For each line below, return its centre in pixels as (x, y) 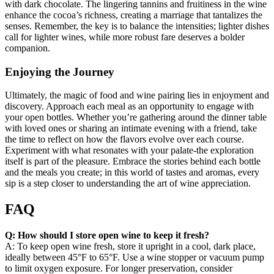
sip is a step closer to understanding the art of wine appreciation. (128, 183)
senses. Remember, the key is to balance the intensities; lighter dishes (137, 26)
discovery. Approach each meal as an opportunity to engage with (129, 106)
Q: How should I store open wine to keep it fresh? (107, 235)
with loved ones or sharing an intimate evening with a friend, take (131, 128)
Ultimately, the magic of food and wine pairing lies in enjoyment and (137, 95)
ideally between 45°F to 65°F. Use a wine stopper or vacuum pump (135, 257)
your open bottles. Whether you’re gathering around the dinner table (136, 117)
